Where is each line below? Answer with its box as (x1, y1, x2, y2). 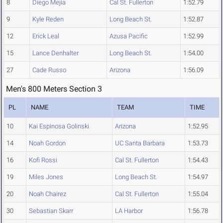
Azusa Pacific (110, 32, 148, 40)
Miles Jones (29, 173, 63, 181)
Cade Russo (32, 66, 66, 74)
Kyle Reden (32, 15, 64, 23)
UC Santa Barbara (115, 139, 165, 147)
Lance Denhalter (32, 49, 79, 57)
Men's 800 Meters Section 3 (6, 84, 102, 94)
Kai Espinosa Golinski (29, 122, 89, 130)
